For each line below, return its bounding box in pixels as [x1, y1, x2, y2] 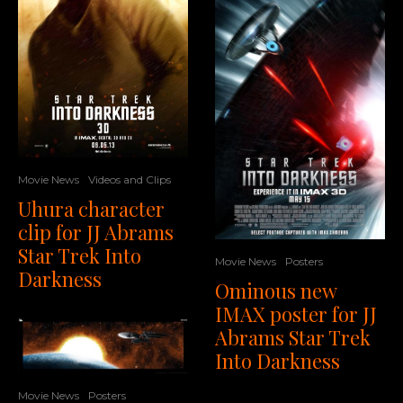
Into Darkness [215, 346, 340, 374]
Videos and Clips [88, 172, 171, 186]
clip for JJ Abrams [18, 218, 174, 246]
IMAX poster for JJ [215, 300, 377, 327]
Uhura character [18, 194, 165, 222]
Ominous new [215, 276, 336, 304]
